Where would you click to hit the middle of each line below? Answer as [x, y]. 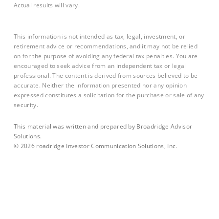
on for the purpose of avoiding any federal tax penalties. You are [106, 56]
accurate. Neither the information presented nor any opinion [100, 85]
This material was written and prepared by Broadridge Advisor [103, 126]
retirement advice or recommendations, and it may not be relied [106, 46]
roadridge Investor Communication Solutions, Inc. [106, 145]
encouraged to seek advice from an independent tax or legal [100, 66]
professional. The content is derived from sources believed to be [106, 76]
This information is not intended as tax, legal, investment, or [99, 36]
